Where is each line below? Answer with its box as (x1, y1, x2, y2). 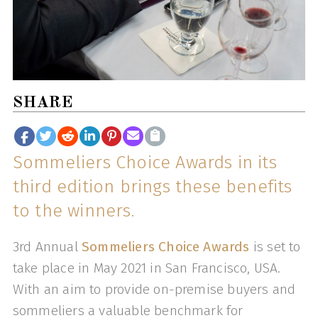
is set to (249, 238, 301, 256)
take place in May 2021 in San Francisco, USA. (12, 260, 281, 277)
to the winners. (12, 200, 135, 222)
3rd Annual (12, 238, 82, 256)
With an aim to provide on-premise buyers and (12, 281, 296, 298)
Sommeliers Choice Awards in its (12, 152, 277, 174)
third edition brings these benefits (12, 176, 292, 198)
